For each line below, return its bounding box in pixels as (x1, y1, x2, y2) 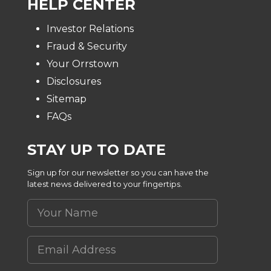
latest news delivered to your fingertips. (27, 179, 182, 189)
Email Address (27, 237, 102, 248)
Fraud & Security (47, 41, 127, 52)
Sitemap (47, 93, 87, 105)
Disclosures (47, 76, 101, 87)
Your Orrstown (47, 58, 119, 70)
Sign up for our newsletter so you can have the (27, 168, 209, 177)
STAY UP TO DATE (27, 141, 166, 158)
